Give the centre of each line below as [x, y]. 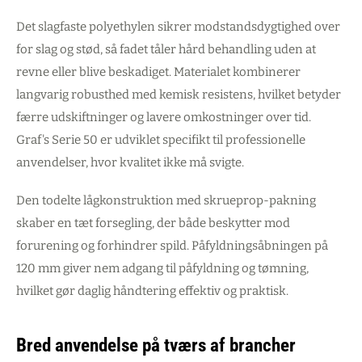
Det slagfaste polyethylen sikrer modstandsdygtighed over [178, 27]
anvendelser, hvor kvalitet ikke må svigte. [130, 163]
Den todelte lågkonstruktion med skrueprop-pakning [166, 201]
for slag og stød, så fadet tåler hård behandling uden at [166, 50]
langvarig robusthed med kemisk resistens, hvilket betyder [179, 95]
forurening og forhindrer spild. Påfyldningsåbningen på [172, 246]
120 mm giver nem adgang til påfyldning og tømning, [162, 269]
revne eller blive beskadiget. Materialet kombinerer [158, 72]
